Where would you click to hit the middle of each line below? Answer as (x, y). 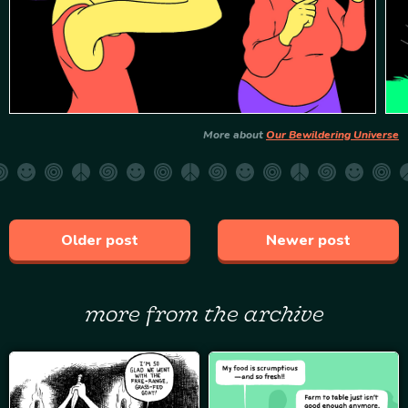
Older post (100, 240)
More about (235, 135)
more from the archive (204, 313)
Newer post (308, 240)
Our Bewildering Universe (332, 135)
